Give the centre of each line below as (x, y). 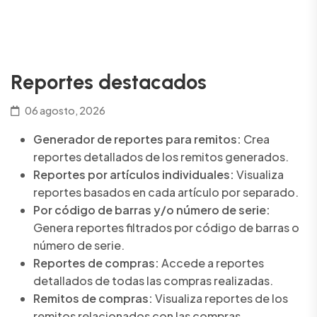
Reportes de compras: (96, 263)
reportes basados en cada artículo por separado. (166, 192)
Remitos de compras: (93, 299)
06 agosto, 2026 (64, 111)
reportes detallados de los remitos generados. (161, 157)
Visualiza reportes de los (220, 299)
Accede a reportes (212, 263)
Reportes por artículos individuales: (134, 175)
